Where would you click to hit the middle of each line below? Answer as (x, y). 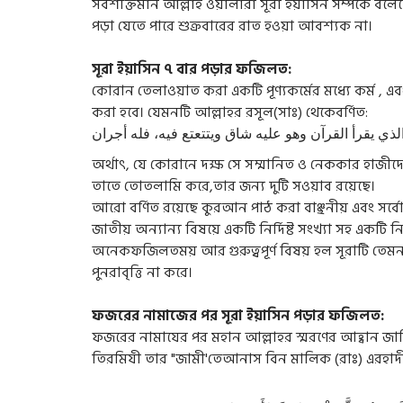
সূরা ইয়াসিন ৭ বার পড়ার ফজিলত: (192, 69)
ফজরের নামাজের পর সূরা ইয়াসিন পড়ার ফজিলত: (238, 316)
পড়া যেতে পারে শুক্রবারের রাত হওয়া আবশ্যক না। (232, 26)
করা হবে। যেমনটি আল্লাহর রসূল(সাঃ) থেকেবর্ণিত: (230, 112)
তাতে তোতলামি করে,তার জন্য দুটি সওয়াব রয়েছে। (233, 186)
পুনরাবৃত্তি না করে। (142, 273)
